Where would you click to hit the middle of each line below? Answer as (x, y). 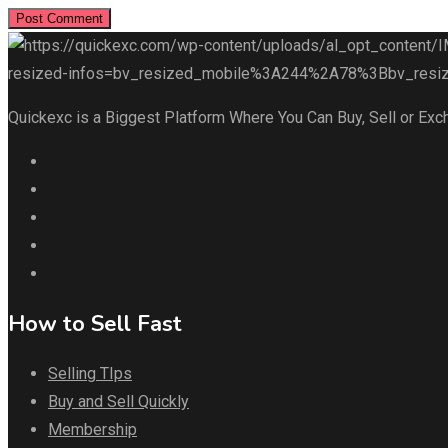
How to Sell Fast (95, 324)
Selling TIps (90, 374)
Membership (92, 430)
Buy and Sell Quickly (118, 402)
